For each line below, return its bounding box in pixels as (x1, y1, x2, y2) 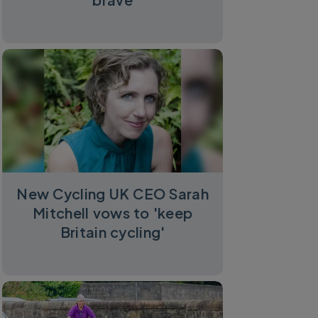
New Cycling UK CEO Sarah (16, 185, 209, 203)
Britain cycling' (60, 223, 165, 241)
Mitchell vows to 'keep (32, 204, 193, 222)
